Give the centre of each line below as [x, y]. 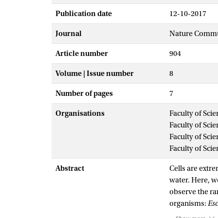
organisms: [189, 203]
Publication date [84, 14]
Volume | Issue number [95, 73]
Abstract [70, 168]
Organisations [80, 113]
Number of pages [84, 93]
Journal [69, 34]
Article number [82, 54]
